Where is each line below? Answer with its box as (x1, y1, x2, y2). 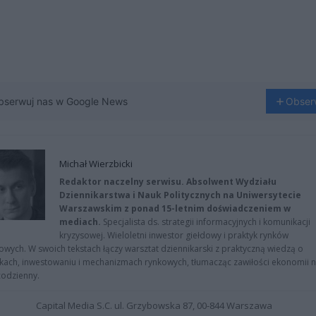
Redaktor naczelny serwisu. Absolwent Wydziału (59, 176, 276, 188)
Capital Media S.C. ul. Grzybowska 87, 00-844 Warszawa (36, 299, 273, 312)
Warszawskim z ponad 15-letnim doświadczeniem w (59, 202, 291, 214)
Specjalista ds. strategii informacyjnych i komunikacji (101, 216, 310, 228)
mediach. (59, 216, 101, 228)
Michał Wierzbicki (59, 157, 133, 170)
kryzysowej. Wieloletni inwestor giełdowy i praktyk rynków (59, 229, 288, 241)
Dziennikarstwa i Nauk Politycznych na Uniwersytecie (59, 189, 301, 201)
